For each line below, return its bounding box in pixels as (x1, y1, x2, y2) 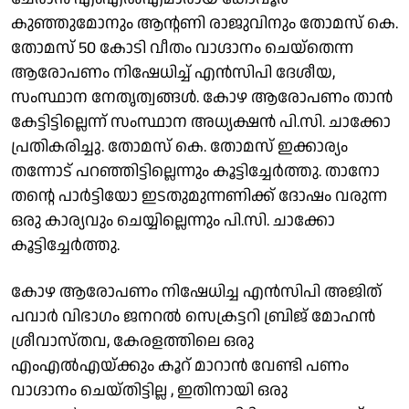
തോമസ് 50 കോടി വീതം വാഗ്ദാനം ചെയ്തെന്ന (11, 36, 353, 59)
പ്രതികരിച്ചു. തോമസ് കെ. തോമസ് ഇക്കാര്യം (11, 134, 348, 158)
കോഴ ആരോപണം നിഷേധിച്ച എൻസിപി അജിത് (11, 279, 382, 303)
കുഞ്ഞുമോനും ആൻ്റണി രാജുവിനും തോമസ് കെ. (11, 11, 398, 35)
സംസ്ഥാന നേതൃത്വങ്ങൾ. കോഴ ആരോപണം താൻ (11, 85, 393, 109)
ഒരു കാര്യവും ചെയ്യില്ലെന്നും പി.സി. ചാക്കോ (11, 208, 335, 232)
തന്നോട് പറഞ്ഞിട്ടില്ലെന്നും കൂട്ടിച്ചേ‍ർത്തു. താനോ (11, 159, 380, 183)
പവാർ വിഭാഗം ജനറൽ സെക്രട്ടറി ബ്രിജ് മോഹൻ (11, 304, 375, 328)
